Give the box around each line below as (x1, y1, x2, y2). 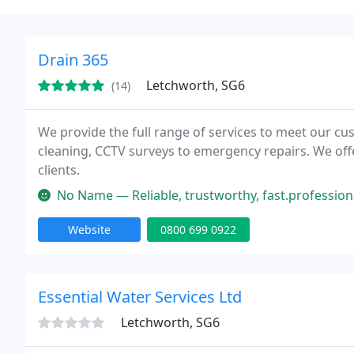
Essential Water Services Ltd (38, 286, 242, 307)
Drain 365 (38, 49, 108, 70)
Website (68, 222, 111, 237)
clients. (38, 161, 80, 179)
